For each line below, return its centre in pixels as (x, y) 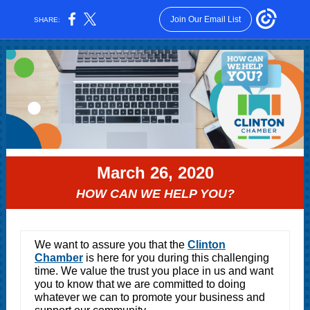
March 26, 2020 (155, 173)
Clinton (207, 245)
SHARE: (47, 19)
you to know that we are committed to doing (140, 284)
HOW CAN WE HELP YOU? (155, 194)
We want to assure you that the (111, 245)
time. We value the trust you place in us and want (154, 271)
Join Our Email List (205, 19)
